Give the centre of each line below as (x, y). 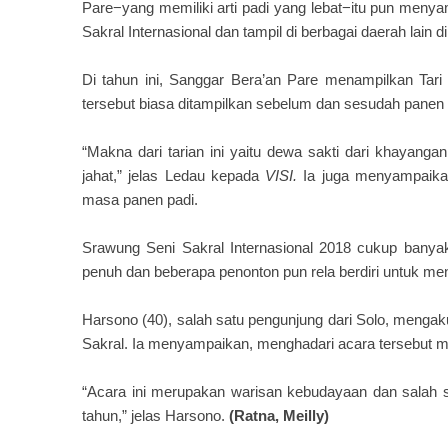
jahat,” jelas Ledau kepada (174, 175)
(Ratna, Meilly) (279, 415)
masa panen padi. (140, 199)
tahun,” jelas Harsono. (155, 415)
